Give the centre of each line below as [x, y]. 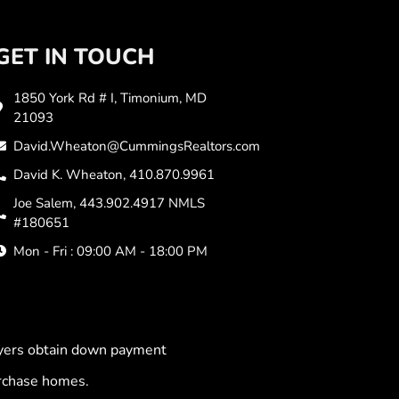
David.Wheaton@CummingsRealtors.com [137, 146]
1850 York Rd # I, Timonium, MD [110, 98]
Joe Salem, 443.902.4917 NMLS [110, 203]
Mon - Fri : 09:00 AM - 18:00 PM [111, 251]
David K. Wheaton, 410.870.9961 [114, 174]
